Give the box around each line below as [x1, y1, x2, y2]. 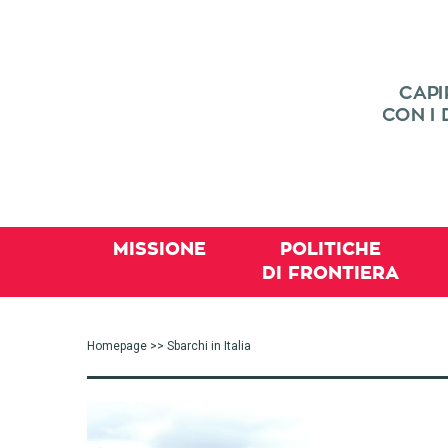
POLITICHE [280, 240, 381, 258]
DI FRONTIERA [262, 264, 399, 282]
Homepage [87, 339, 147, 353]
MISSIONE [113, 240, 206, 258]
